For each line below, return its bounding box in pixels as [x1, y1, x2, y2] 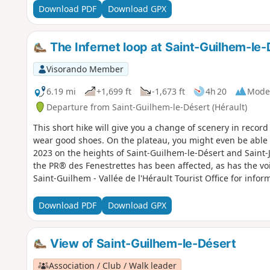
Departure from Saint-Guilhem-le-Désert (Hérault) [46, 101, 247, 113]
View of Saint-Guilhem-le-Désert [47, 236, 236, 251]
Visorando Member [46, 63, 124, 75]
